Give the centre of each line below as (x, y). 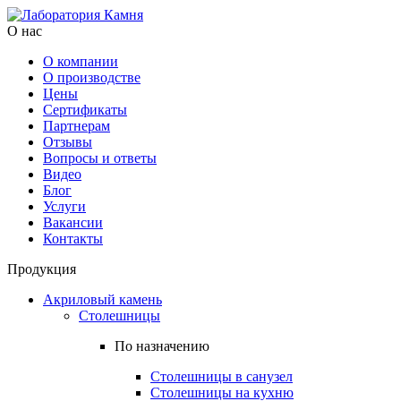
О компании (81, 61)
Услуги (64, 206)
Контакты (73, 239)
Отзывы (68, 142)
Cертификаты (85, 110)
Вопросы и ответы (100, 158)
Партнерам (77, 126)
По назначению (162, 346)
